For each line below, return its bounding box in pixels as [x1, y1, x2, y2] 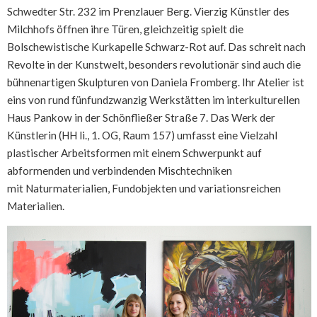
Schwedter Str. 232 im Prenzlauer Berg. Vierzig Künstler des [7, 5, 289, 18]
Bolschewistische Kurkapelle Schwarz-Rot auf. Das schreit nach [7, 40, 306, 54]
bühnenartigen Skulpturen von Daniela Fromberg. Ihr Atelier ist [7, 76, 304, 89]
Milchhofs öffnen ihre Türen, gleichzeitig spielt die [7, 23, 243, 36]
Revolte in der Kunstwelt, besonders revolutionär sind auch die [7, 58, 301, 71]
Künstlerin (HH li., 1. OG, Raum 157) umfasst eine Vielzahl [7, 129, 277, 142]
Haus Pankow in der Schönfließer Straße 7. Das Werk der [7, 111, 275, 125]
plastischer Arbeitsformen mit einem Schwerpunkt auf [7, 146, 262, 160]
